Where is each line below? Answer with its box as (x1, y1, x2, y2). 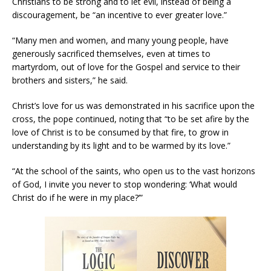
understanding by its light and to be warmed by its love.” (12, 140, 230, 152)
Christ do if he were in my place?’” (12, 192, 143, 204)
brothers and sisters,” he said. (12, 74, 128, 87)
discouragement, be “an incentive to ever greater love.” (12, 9, 227, 21)
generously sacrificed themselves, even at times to (12, 48, 211, 60)
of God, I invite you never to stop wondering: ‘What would (12, 178, 237, 191)
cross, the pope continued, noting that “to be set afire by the (12, 113, 249, 125)
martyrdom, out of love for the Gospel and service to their (12, 61, 240, 73)
